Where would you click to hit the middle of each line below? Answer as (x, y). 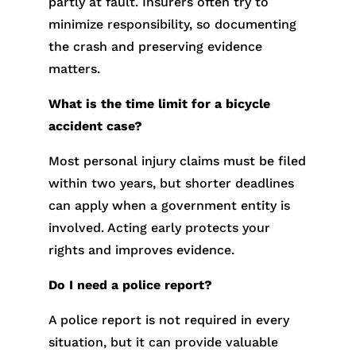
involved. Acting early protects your (159, 228)
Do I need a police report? (130, 285)
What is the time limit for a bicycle (159, 104)
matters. (74, 69)
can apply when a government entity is (169, 206)
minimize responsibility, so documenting (172, 25)
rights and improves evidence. (141, 250)
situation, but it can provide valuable (163, 342)
